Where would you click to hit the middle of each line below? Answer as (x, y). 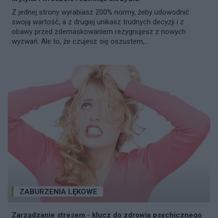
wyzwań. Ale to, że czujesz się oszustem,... (80, 42)
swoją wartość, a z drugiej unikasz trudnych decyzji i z (98, 22)
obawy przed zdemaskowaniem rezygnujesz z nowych (99, 32)
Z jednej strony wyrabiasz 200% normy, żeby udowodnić (100, 12)
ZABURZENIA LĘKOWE (58, 192)
